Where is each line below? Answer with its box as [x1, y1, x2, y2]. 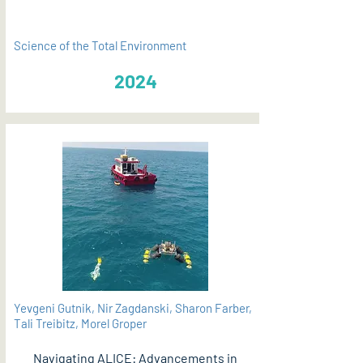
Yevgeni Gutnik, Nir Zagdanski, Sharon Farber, [14, 301, 252, 315]
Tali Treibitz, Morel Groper [14, 316, 147, 331]
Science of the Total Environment [14, 38, 186, 53]
